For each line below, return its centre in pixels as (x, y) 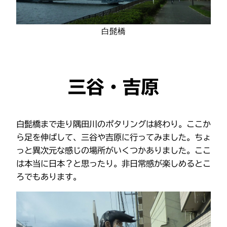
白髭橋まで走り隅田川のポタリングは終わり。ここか (113, 124)
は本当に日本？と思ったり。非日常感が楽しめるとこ (113, 163)
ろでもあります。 (49, 177)
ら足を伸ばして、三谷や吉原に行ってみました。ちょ (113, 137)
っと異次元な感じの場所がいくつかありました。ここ (113, 150)
